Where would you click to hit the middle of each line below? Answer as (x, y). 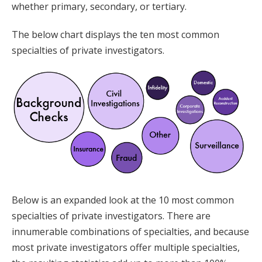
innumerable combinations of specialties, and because (130, 231)
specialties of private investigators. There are (111, 216)
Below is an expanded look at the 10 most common (123, 200)
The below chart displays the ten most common (116, 34)
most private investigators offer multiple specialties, (126, 247)
